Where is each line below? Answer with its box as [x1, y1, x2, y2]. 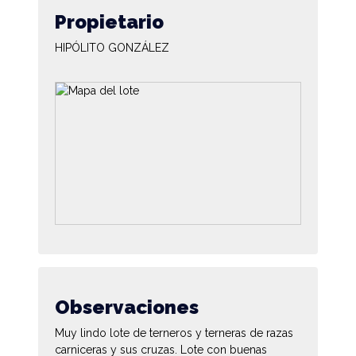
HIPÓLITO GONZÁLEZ [55, 41, 169, 54]
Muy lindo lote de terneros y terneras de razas [55, 326, 293, 339]
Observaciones [55, 295, 199, 319]
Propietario [55, 10, 164, 33]
